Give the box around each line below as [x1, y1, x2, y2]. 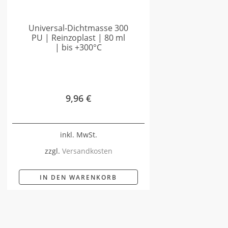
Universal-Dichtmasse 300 [28, 22, 128, 34]
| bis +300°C [55, 42, 102, 53]
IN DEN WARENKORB [40, 173, 117, 182]
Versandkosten [62, 146, 112, 156]
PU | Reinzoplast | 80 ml [32, 32, 125, 44]
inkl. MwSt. [60, 129, 97, 139]
